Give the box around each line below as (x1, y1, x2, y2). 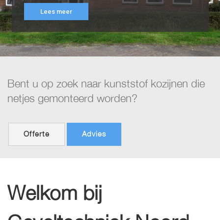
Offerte (24, 130, 50, 138)
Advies (82, 130, 107, 138)
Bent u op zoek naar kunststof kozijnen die (7, 77, 205, 90)
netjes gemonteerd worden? (7, 91, 137, 105)
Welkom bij (7, 180, 102, 204)
